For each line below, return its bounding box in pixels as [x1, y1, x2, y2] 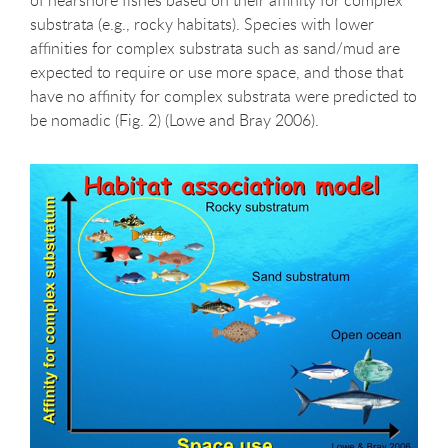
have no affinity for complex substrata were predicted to [30, 84, 417, 107]
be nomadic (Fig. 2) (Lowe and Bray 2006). [30, 108, 319, 131]
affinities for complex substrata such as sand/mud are [30, 36, 400, 59]
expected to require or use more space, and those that [30, 60, 403, 83]
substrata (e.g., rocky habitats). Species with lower [30, 12, 374, 35]
